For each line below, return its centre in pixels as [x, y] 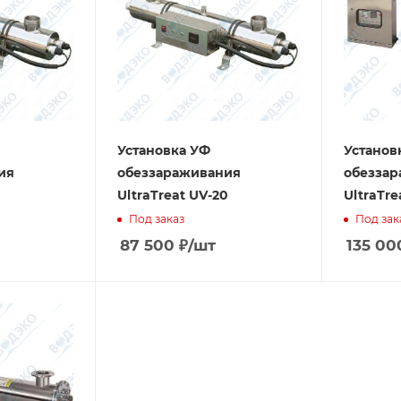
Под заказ [157, 218]
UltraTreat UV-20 [173, 195]
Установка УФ [164, 150]
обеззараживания [179, 173]
